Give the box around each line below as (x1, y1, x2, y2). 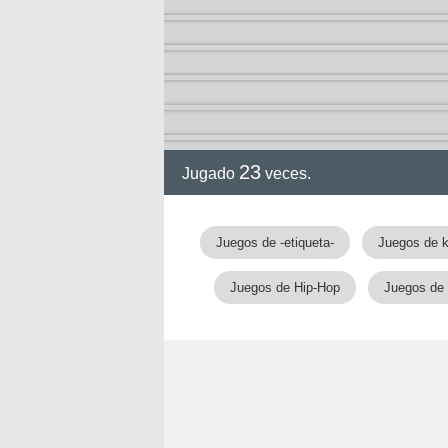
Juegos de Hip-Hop (230, 280, 340, 295)
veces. (261, 165, 311, 182)
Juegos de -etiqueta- (215, 235, 334, 250)
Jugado (182, 165, 239, 182)
